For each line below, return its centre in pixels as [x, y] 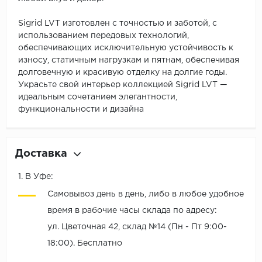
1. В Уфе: [36, 177]
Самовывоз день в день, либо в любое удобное [146, 194]
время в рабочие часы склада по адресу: [132, 211]
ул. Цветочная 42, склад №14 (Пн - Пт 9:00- [137, 227]
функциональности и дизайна [81, 110]
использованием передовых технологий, [104, 36]
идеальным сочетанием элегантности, [98, 97]
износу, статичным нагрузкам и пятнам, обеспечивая [129, 61]
